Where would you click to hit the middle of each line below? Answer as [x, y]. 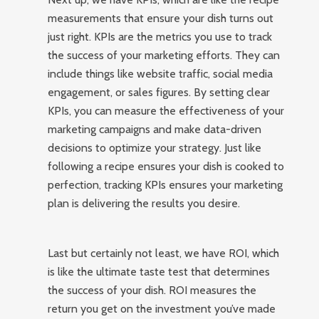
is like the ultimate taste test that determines [159, 272]
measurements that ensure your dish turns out [161, 18]
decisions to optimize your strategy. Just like [155, 148]
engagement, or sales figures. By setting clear [159, 92]
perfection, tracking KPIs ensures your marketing [166, 185]
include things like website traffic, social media [161, 74]
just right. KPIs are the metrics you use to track [160, 37]
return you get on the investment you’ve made [162, 309]
